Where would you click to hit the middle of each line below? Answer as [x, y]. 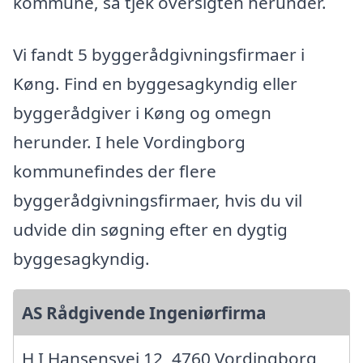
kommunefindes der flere [115, 171]
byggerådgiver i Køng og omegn [142, 112]
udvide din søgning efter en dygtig [150, 229]
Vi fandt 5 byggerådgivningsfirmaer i [159, 54]
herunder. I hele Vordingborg [129, 141]
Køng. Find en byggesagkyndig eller [155, 83]
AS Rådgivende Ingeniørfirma [144, 312]
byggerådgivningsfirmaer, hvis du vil [158, 200]
